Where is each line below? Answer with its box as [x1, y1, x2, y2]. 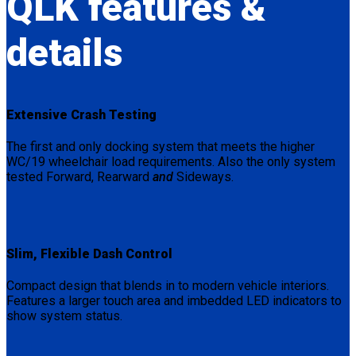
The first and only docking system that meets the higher [6, 139, 315, 155]
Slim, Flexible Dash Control [6, 246, 172, 261]
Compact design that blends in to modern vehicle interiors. [6, 277, 329, 293]
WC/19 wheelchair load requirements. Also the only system [6, 154, 335, 170]
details [6, 30, 122, 76]
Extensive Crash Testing [6, 107, 157, 123]
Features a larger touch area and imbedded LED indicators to [6, 292, 342, 308]
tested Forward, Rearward [6, 169, 153, 185]
